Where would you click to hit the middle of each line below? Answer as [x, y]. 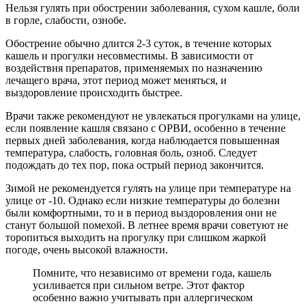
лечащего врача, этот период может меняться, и [116, 80]
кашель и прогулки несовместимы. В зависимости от [129, 55]
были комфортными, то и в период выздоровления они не [141, 212]
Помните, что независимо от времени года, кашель [152, 273]
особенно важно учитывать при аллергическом [143, 297]
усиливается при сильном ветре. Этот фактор [139, 285]
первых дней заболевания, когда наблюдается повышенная [142, 140]
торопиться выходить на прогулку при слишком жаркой [136, 237]
